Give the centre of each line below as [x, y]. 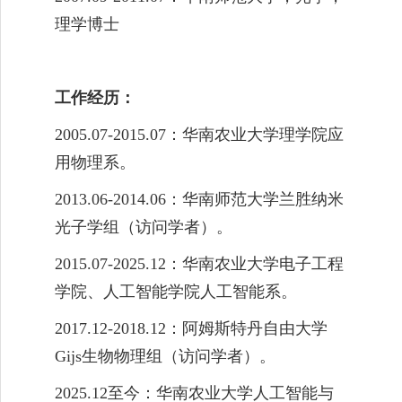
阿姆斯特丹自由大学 [255, 328]
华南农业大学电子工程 [263, 263]
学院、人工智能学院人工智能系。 [176, 291]
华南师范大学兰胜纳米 [263, 199]
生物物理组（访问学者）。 [179, 356]
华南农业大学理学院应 [263, 134]
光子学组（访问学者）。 [144, 227]
